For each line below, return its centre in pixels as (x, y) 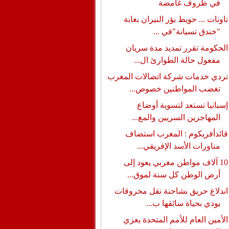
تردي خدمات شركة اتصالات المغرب (167, 76)
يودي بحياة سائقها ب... (183, 203)
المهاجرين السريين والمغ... (176, 117)
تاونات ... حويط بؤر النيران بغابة (176, 19)
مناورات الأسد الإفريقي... (178, 146)
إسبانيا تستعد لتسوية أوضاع (182, 105)
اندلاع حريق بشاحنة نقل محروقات (171, 191)
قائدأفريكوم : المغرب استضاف (176, 134)
